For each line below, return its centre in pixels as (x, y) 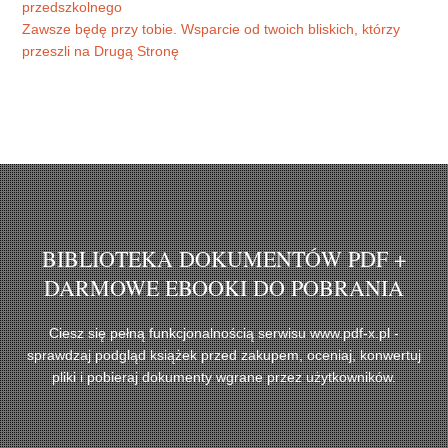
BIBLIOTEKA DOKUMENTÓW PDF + (224, 259)
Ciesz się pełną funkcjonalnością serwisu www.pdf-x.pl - (224, 333)
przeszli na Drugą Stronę (101, 51)
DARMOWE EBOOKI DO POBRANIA (224, 288)
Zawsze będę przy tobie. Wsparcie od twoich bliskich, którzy (211, 29)
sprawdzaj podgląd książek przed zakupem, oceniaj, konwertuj (224, 355)
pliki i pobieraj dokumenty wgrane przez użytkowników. (224, 377)
